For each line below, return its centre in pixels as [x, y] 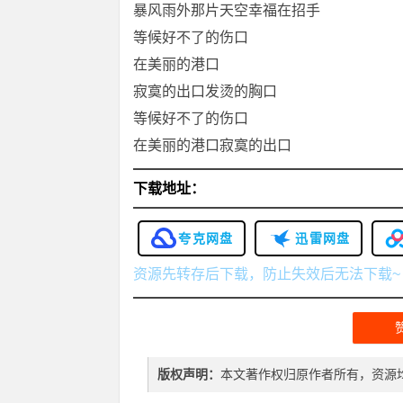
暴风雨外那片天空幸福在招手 [227, 10]
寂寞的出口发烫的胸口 [205, 91]
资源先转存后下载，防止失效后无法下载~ [267, 274]
